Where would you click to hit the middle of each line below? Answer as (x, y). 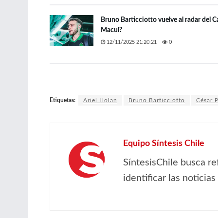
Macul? (111, 30)
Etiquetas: (63, 100)
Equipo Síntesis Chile (164, 144)
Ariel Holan (100, 100)
